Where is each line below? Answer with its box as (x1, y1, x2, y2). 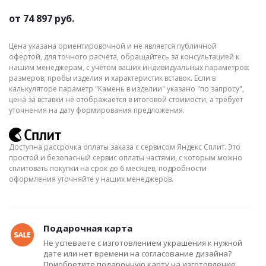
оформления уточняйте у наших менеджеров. (9, 174, 173, 184)
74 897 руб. (23, 12, 74, 25)
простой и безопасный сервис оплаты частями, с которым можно (9, 153, 242, 163)
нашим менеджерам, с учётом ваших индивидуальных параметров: (9, 62, 249, 72)
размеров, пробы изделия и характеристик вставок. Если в (9, 73, 216, 83)
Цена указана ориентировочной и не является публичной (9, 41, 217, 51)
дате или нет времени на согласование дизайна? (43, 248, 232, 259)
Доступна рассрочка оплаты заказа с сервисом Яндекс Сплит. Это (9, 142, 240, 152)
